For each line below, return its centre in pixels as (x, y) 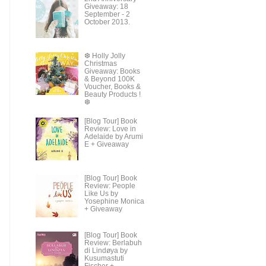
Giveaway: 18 (106, 7)
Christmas (100, 64)
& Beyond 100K (109, 79)
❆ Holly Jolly (104, 56)
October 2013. (107, 22)
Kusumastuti (104, 258)
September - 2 (107, 15)
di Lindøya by (106, 250)
